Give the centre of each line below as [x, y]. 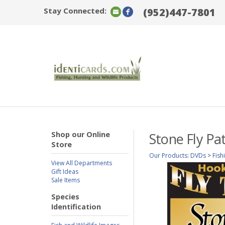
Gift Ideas [65, 172]
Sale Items [66, 180]
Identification [76, 207]
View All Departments [82, 163]
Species [65, 197]
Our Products [168, 155]
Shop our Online [81, 134]
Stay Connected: [75, 11]
